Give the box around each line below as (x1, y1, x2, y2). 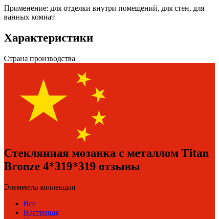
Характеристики (4, 31, 93, 44)
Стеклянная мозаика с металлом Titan (4, 147, 209, 160)
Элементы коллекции (4, 183, 76, 192)
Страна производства (4, 54, 75, 63)
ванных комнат (4, 12, 55, 21)
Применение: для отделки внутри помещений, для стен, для (4, 3, 204, 12)
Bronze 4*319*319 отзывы (4, 160, 140, 173)
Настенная (23, 208, 59, 217)
